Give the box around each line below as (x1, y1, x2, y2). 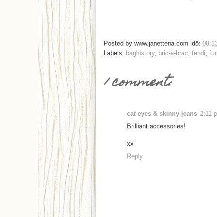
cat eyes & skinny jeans (127, 109, 197, 117)
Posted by (104, 39, 134, 47)
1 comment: (104, 70, 172, 95)
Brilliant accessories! (127, 122, 186, 130)
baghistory (126, 49, 155, 57)
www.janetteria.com (134, 39, 188, 47)
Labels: (104, 49, 126, 57)
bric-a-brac (158, 49, 188, 57)
